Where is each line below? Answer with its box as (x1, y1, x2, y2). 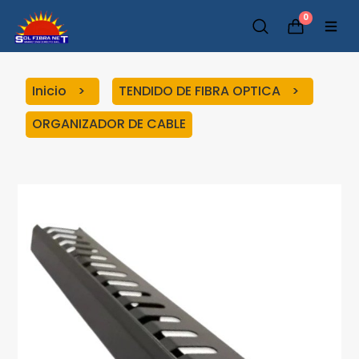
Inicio (32, 81, 71, 100)
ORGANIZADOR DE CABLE (32, 115, 187, 134)
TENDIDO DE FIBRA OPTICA (119, 81, 284, 100)
